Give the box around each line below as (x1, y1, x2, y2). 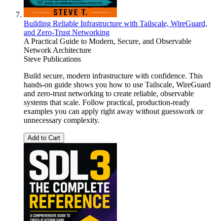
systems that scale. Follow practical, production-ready (24, 98, 190, 107)
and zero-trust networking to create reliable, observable (24, 89, 194, 98)
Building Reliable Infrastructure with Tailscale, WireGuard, (24, 19, 207, 28)
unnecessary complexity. (24, 116, 100, 125)
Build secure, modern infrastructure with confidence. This (24, 72, 203, 80)
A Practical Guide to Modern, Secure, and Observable (24, 37, 191, 46)
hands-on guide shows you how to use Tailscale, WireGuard (24, 80, 211, 89)
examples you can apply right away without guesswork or (24, 107, 203, 116)
